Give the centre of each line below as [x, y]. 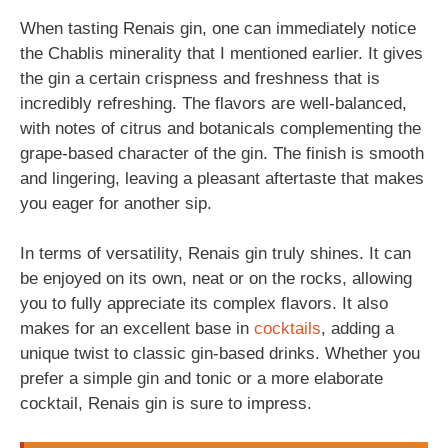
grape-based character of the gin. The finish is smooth [222, 153]
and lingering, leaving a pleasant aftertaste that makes [222, 178]
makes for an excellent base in [137, 328]
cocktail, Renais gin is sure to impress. [166, 403]
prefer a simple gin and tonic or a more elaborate [201, 378]
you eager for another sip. [116, 203]
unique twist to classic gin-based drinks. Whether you [220, 353]
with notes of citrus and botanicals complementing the [220, 128]
